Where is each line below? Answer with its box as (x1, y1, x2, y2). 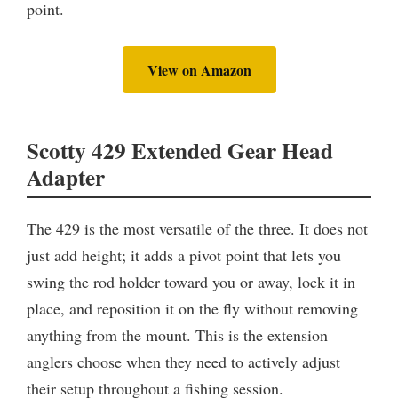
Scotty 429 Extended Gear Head (27, 134, 333, 168)
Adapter (27, 161, 105, 195)
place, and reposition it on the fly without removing (27, 298, 358, 320)
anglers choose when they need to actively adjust (27, 351, 340, 373)
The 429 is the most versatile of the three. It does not (27, 218, 368, 240)
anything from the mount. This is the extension (27, 324, 328, 346)
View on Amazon (147, 59, 251, 80)
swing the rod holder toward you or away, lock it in (27, 271, 355, 293)
